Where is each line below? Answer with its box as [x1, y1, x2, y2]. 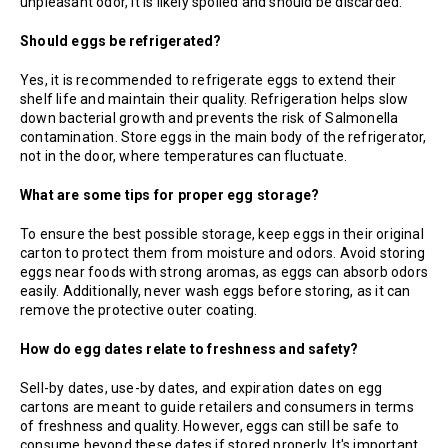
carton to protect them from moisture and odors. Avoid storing [20, 245, 426, 262]
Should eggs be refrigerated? [20, 33, 222, 50]
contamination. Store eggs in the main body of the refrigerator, [20, 129, 427, 146]
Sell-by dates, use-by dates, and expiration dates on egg [20, 380, 383, 397]
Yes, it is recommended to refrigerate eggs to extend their [20, 72, 397, 89]
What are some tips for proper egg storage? [20, 187, 320, 204]
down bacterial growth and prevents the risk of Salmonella [20, 110, 399, 127]
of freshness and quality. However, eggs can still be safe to [20, 418, 400, 435]
